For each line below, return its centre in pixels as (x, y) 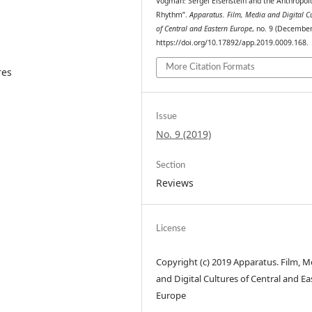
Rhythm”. (173, 15)
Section (171, 165)
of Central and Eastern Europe (204, 29)
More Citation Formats (211, 67)
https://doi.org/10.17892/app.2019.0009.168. (233, 43)
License (171, 228)
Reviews (175, 182)
